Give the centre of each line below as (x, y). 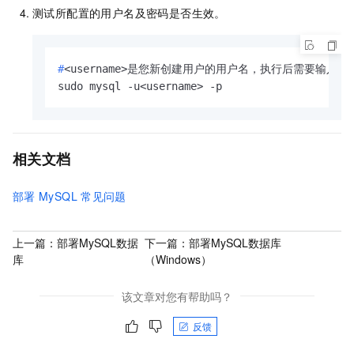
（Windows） (178, 260)
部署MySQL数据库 (235, 243)
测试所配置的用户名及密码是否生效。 (129, 13)
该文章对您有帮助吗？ (177, 296)
